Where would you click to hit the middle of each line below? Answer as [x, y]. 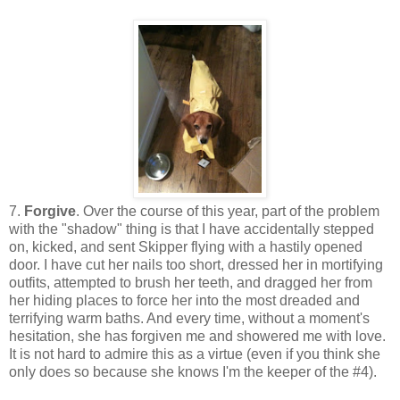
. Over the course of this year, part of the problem [228, 211]
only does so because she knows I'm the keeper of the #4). [193, 371]
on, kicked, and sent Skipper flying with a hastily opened [186, 246]
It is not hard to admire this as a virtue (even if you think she [195, 354]
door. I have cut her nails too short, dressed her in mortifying [196, 264]
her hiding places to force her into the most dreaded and [184, 300]
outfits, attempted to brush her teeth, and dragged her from [191, 282]
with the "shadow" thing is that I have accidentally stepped [192, 229]
